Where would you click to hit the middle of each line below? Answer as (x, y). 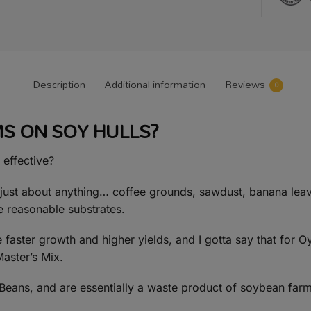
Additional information (155, 85)
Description (59, 85)
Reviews (245, 85)
